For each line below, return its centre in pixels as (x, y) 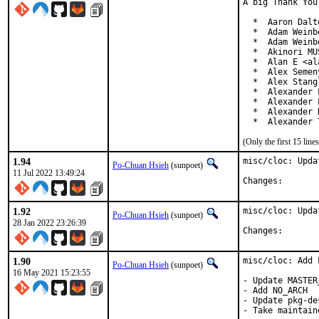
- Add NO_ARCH (275, 291)
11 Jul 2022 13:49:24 (49, 173)
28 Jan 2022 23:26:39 (49, 223)
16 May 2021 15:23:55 (52, 273)
